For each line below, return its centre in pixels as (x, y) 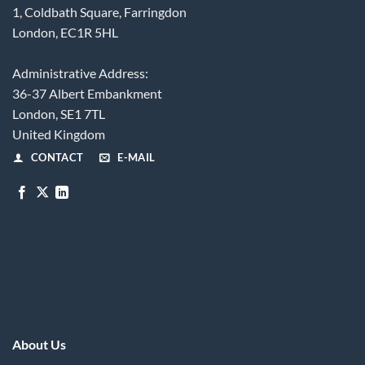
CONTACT (57, 158)
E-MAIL (136, 158)
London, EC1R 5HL (65, 33)
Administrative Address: (80, 73)
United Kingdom (59, 134)
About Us (39, 344)
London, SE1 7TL (59, 114)
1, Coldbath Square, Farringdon (99, 12)
